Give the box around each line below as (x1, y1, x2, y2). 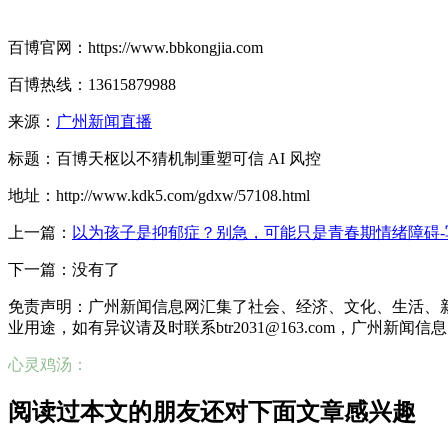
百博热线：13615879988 (8, 75, 176, 93)
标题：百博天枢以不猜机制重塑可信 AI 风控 (8, 149, 321, 167)
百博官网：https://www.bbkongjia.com (8, 38, 263, 56)
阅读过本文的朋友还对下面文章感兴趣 (8, 398, 416, 425)
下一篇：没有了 (8, 260, 120, 278)
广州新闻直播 (56, 112, 152, 130)
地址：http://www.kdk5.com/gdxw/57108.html (8, 186, 310, 204)
